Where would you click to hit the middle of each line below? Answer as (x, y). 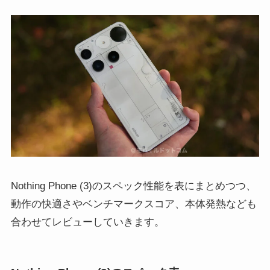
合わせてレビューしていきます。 (87, 222)
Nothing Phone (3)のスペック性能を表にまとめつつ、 (133, 186)
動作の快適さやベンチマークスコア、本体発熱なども (133, 204)
